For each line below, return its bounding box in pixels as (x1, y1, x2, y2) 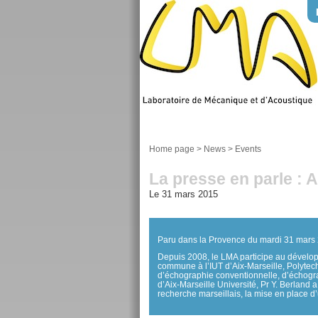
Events (235, 144, 261, 153)
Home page (149, 144, 194, 153)
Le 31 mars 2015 (149, 189, 218, 200)
